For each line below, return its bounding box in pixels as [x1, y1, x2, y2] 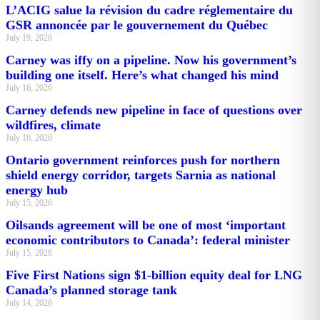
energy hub [6, 182, 68, 197]
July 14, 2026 [6, 297, 52, 308]
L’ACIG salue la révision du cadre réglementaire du [6, 2, 293, 17]
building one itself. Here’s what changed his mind [6, 67, 279, 82]
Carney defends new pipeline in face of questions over [6, 102, 302, 117]
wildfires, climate [6, 117, 101, 132]
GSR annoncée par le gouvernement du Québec [6, 17, 268, 32]
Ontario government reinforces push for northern [6, 152, 280, 167]
